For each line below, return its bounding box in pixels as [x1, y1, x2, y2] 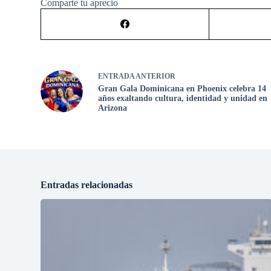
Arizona [98, 103, 128, 113]
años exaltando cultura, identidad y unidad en [98, 93, 268, 103]
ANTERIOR [134, 71, 176, 80]
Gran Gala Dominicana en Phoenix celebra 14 [98, 83, 267, 93]
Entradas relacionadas [41, 179, 133, 190]
